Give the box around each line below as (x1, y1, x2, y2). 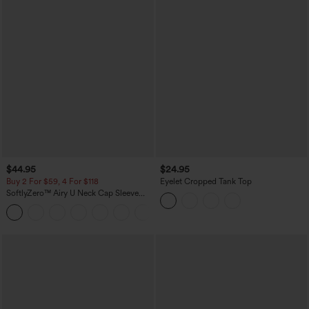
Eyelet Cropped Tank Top (159, 177, 252, 187)
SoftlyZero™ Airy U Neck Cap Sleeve (6, 188, 139, 199)
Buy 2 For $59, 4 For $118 (6, 177, 99, 187)
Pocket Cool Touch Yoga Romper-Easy (6, 198, 147, 208)
